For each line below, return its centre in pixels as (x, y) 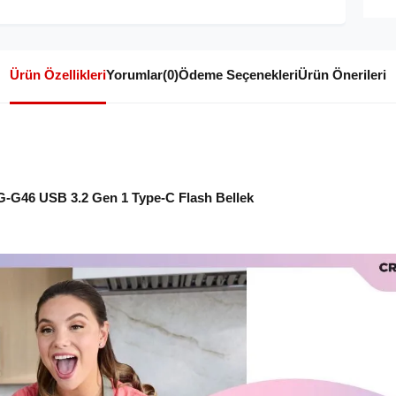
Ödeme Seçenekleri (238, 75)
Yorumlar (134, 75)
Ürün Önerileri (342, 75)
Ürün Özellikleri (58, 75)
